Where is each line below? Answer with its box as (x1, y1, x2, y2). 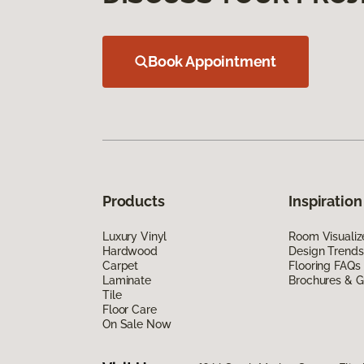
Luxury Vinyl (102, 229, 167, 243)
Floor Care (102, 302, 157, 316)
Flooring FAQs (288, 258, 361, 272)
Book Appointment (148, 52, 277, 70)
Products (102, 192, 165, 210)
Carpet (102, 258, 139, 272)
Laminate (102, 273, 151, 287)
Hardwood (102, 244, 158, 258)
